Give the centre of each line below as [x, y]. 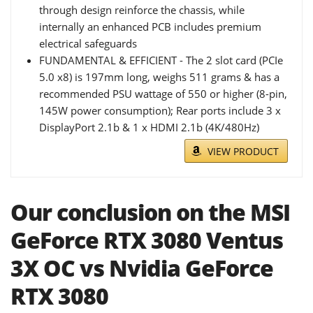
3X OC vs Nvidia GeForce [142, 268]
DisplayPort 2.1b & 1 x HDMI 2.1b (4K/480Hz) [149, 128]
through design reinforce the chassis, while [142, 10]
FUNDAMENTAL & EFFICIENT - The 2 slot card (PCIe [161, 60]
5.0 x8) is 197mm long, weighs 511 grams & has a [159, 77]
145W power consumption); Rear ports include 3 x [160, 111]
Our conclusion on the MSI [150, 212]
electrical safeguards [88, 44]
